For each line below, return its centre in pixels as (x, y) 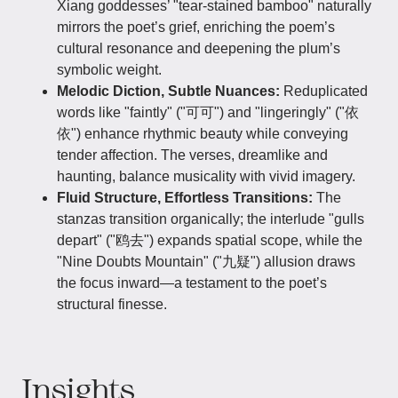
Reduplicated (324, 91)
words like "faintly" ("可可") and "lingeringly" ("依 (208, 112)
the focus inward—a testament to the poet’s (192, 283)
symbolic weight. (109, 70)
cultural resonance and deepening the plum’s (199, 48)
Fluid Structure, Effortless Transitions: (187, 198)
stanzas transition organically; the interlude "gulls (211, 219)
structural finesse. (112, 304)
